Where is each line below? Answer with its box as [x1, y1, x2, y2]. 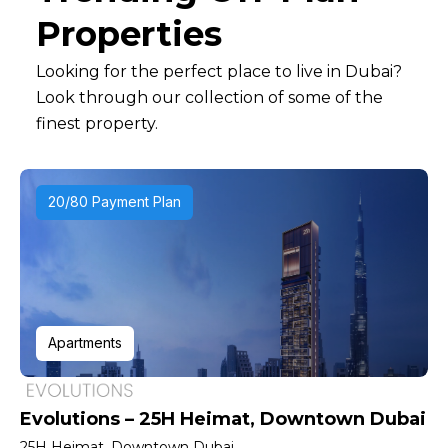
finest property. [36, 114, 158, 134]
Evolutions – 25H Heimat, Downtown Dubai [20, 407, 426, 430]
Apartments [48, 333, 122, 351]
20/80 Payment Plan [48, 192, 181, 210]
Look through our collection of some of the [36, 88, 383, 108]
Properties [36, 12, 222, 55]
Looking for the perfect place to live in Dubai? [36, 62, 402, 82]
